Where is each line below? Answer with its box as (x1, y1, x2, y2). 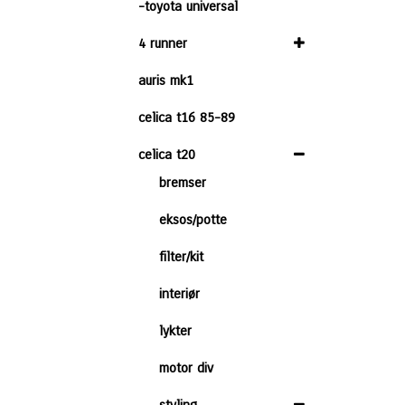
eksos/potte (159, 212, 227, 228)
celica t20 (138, 146, 195, 163)
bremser (159, 174, 206, 191)
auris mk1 (138, 72, 193, 89)
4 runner (138, 35, 187, 52)
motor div (159, 360, 213, 376)
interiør (159, 286, 200, 302)
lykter (159, 323, 192, 339)
